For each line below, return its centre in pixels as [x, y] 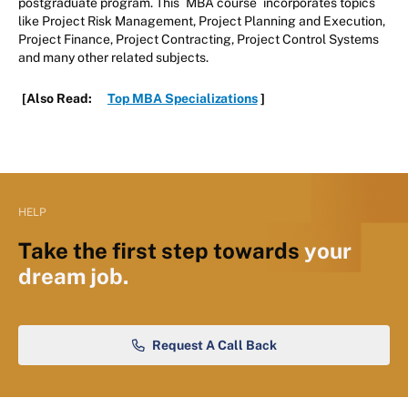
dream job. [73, 275]
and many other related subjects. [115, 57]
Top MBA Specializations [183, 98]
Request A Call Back [214, 345]
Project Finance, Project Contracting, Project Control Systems [199, 39]
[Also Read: [58, 98]
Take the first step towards [161, 250]
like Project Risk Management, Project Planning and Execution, [202, 20]
